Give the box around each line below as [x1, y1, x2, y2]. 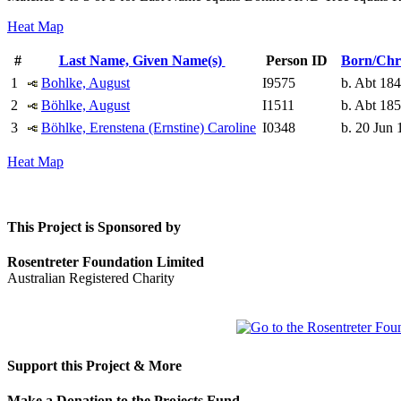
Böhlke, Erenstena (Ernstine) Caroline [41, 119, 256, 135]
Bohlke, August [41, 74, 130, 90]
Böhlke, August [41, 97, 130, 113]
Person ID [266, 52, 328, 68]
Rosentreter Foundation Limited [7, 254, 204, 270]
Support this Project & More [7, 357, 182, 373]
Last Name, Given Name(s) [58, 52, 226, 68]
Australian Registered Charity [7, 270, 175, 286]
